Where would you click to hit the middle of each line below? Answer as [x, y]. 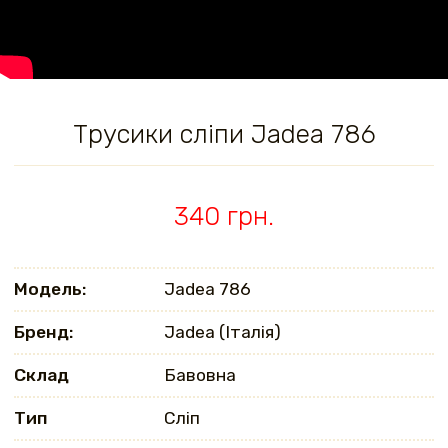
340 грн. [224, 216]
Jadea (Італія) [223, 331]
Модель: [50, 288]
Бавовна [200, 374]
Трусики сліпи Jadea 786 [224, 134]
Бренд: [44, 331]
